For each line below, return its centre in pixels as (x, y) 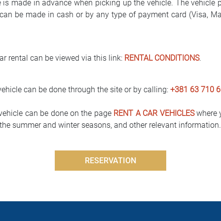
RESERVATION (110, 161)
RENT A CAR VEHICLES (154, 113)
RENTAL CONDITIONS (162, 58)
